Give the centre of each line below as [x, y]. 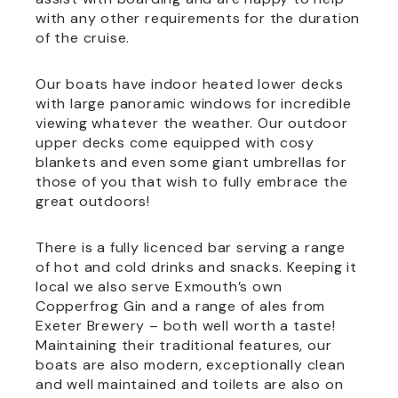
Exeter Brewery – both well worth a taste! [186, 326]
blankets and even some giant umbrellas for [191, 162]
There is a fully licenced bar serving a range [191, 247]
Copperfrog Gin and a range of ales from [181, 306]
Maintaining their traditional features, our [184, 345]
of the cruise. [83, 38]
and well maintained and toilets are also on [190, 384]
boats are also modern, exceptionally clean [191, 365]
